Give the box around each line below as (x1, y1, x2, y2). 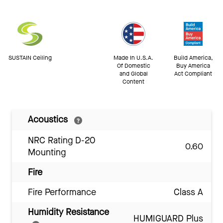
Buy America (176, 62, 210, 70)
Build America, (173, 54, 213, 62)
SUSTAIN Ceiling (8, 54, 52, 62)
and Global (119, 70, 148, 78)
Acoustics (28, 113, 70, 126)
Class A (174, 186, 203, 199)
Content (122, 78, 144, 86)
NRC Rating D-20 (28, 134, 96, 147)
